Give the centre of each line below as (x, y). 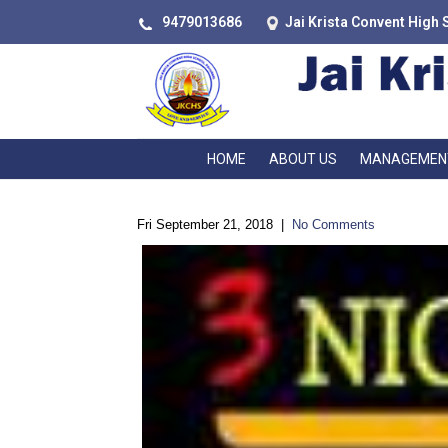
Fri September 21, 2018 (205, 225)
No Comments (333, 225)
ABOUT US (302, 159)
